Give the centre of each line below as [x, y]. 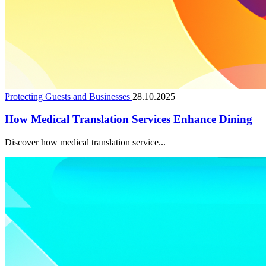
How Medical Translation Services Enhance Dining [129, 119]
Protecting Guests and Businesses [69, 96]
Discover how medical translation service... [85, 142]
